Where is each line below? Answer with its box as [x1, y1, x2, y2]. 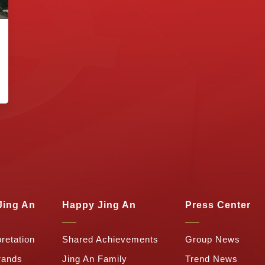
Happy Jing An [62, 200, 136, 211]
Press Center [185, 200, 251, 211]
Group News [185, 234, 240, 245]
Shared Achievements [62, 234, 159, 245]
